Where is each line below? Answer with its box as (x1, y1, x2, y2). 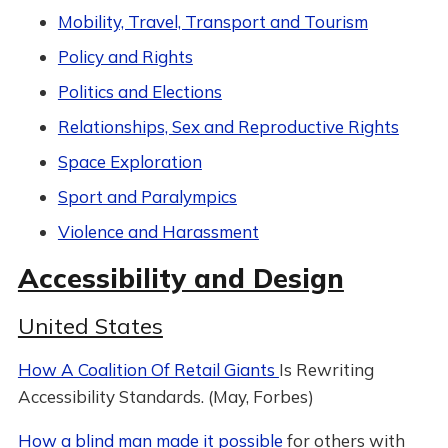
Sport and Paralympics (57, 186, 237, 207)
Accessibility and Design (17, 261, 344, 295)
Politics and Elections (57, 81, 222, 102)
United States (17, 312, 163, 340)
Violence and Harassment (57, 221, 259, 242)
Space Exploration (57, 151, 202, 172)
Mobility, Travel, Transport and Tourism (57, 11, 368, 32)
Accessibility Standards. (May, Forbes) (17, 386, 314, 407)
